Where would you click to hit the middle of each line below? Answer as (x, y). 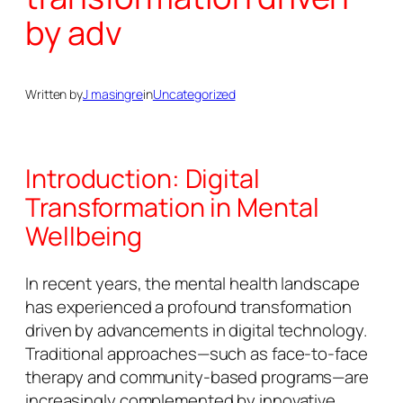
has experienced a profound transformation (188, 307)
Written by (54, 94)
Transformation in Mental (172, 207)
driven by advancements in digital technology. (196, 331)
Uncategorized (194, 94)
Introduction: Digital (143, 178)
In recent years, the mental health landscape (193, 284)
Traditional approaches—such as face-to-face (197, 354)
